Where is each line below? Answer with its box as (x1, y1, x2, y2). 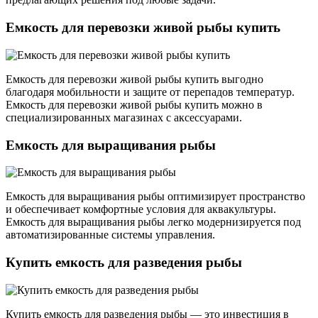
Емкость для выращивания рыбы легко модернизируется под (6, 216, 301, 229)
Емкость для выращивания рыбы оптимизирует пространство (6, 190, 305, 203)
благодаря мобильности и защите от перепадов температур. (6, 85, 295, 98)
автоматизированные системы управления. (6, 229, 215, 241)
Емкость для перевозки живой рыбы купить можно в (6, 98, 263, 111)
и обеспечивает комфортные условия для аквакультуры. (6, 203, 276, 216)
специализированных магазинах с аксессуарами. (6, 111, 242, 124)
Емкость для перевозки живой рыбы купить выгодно (6, 72, 263, 85)
